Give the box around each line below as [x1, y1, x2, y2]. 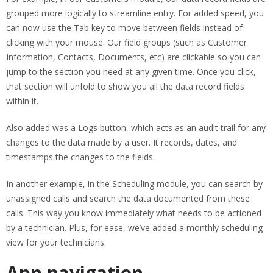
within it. [6, 94, 38, 107]
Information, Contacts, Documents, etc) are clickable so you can [6, 51, 261, 63]
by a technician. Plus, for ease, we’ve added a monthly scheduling [6, 221, 263, 233]
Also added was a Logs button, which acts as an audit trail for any [6, 121, 266, 133]
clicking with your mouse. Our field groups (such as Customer [6, 36, 247, 48]
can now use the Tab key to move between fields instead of [6, 21, 243, 34]
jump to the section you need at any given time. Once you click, [6, 65, 256, 77]
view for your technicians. [6, 236, 106, 248]
